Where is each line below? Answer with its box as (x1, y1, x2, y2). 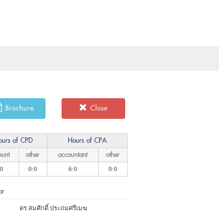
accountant (58, 149, 88, 160)
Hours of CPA (67, 135, 107, 146)
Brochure (5, 103, 34, 114)
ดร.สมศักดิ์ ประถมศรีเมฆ (19, 204, 88, 212)
